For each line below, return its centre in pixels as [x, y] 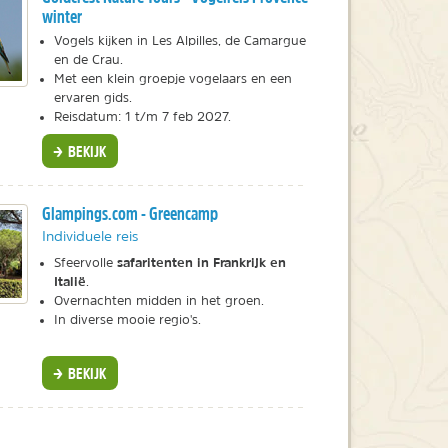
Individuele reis [89, 236]
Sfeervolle [85, 263]
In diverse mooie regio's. [127, 320]
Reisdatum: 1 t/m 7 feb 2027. [142, 116]
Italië [69, 281]
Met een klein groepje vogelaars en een [172, 78]
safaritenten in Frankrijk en [201, 262]
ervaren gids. [92, 97]
